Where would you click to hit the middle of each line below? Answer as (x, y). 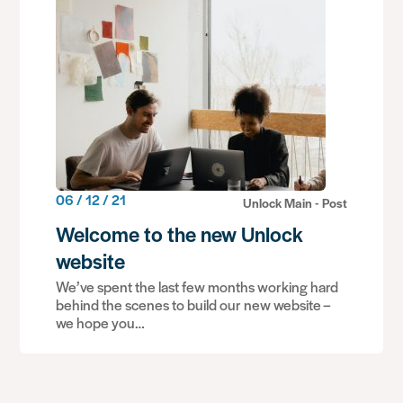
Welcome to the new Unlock (180, 234)
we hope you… (101, 322)
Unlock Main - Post (295, 202)
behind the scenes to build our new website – (193, 304)
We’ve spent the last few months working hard (197, 287)
